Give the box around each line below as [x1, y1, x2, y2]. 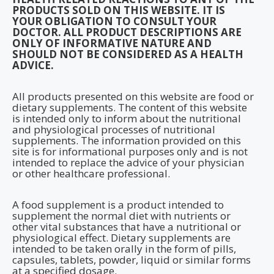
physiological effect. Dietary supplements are [12, 231, 231, 245]
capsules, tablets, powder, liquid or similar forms [12, 253, 251, 267]
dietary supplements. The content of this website [12, 100, 247, 114]
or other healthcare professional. [12, 166, 170, 180]
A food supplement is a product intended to [12, 198, 224, 212]
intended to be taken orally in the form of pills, [12, 242, 236, 256]
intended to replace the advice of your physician [12, 155, 244, 169]
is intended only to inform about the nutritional [12, 111, 241, 125]
